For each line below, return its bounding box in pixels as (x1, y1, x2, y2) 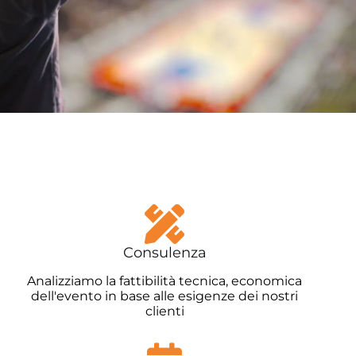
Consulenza (122, 244, 207, 261)
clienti (145, 304, 184, 319)
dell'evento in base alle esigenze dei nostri (31, 288, 299, 304)
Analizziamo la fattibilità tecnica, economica (27, 273, 303, 289)
